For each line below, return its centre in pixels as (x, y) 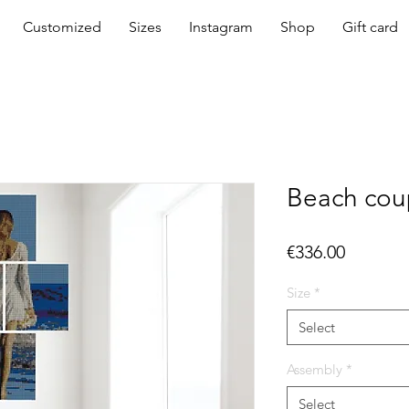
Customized (62, 27)
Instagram (221, 27)
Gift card (370, 27)
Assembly (315, 369)
